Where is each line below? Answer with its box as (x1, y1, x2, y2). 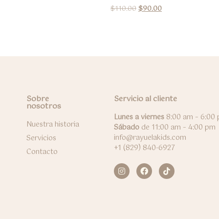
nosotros (26, 100, 62, 112)
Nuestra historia (26, 118, 80, 131)
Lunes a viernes (113, 111, 164, 123)
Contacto (26, 146, 58, 158)
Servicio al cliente (113, 92, 177, 105)
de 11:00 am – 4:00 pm (139, 121, 216, 133)
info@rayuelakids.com (113, 131, 186, 144)
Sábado (113, 121, 139, 133)
